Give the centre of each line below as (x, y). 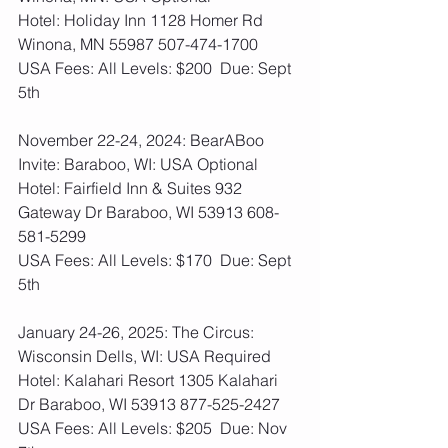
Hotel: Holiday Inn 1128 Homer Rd (142, 20)
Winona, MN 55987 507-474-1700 (138, 44)
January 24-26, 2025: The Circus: (138, 332)
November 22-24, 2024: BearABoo (143, 140)
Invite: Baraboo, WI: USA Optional (138, 164)
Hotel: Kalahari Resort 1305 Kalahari (150, 380)
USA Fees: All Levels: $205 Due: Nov (154, 428)
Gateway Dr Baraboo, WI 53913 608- (148, 212)
